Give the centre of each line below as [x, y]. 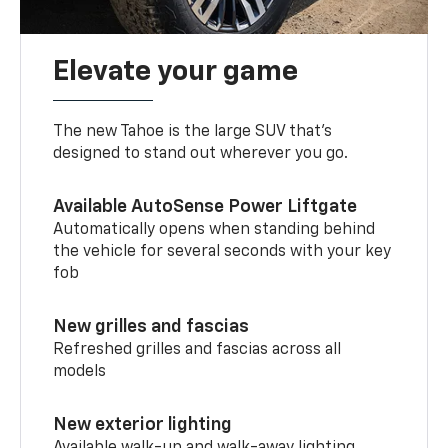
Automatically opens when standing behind [214, 229]
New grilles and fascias [151, 326]
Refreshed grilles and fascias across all [197, 349]
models [80, 371]
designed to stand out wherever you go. [201, 153]
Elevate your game [176, 71]
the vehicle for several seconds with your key [222, 251]
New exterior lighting [143, 424]
